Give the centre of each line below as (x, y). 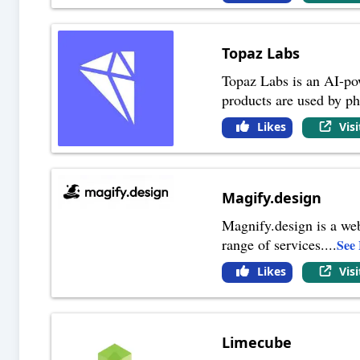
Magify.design (272, 197)
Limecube (257, 342)
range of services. (274, 244)
